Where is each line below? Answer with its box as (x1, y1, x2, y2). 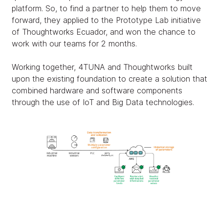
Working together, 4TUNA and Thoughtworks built (12, 62, 193, 72)
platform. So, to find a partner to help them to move (12, 3, 201, 13)
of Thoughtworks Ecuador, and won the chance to (12, 27, 196, 37)
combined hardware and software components (12, 86, 182, 95)
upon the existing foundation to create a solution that (12, 74, 207, 84)
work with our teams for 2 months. (12, 39, 137, 48)
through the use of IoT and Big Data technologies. (12, 97, 194, 107)
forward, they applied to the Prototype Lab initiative (12, 15, 201, 25)
